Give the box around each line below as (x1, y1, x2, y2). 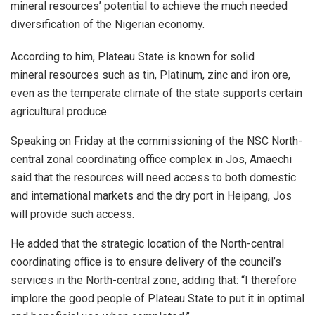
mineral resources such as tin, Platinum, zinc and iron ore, (11, 68, 290, 82)
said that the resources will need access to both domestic (11, 171, 296, 185)
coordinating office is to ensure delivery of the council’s (11, 255, 281, 269)
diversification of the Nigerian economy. (11, 18, 205, 32)
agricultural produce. (11, 105, 109, 119)
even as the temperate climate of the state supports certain (11, 86, 302, 101)
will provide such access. (11, 207, 134, 221)
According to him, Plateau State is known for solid (11, 50, 255, 64)
